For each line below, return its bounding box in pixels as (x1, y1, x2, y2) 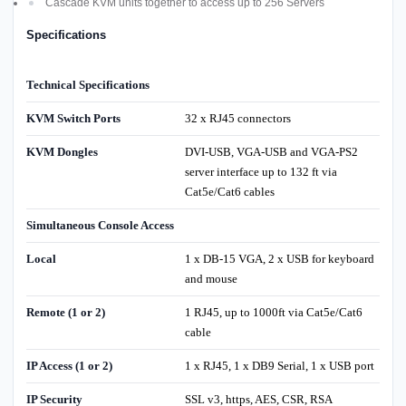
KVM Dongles (26, 145, 98, 159)
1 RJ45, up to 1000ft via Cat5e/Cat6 (184, 305, 362, 320)
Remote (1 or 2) (26, 305, 105, 320)
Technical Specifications (26, 78, 150, 92)
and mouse (184, 272, 237, 286)
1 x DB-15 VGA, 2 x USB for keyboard (184, 252, 374, 266)
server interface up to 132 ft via (184, 165, 337, 179)
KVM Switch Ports (26, 111, 121, 126)
